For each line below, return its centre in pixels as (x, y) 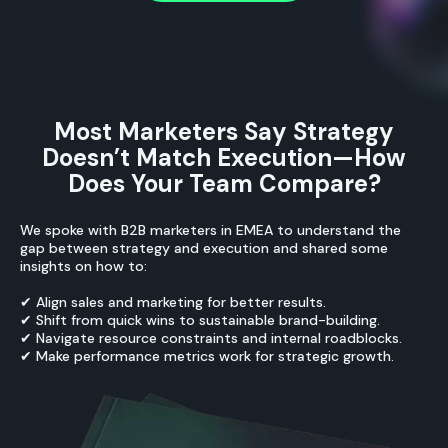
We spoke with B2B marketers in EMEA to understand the (210, 230)
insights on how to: (83, 266)
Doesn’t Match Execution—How (224, 157)
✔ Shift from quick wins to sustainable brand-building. (200, 320)
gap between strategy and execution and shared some (204, 248)
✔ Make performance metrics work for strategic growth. (207, 356)
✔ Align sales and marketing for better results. (173, 302)
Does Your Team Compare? (224, 183)
